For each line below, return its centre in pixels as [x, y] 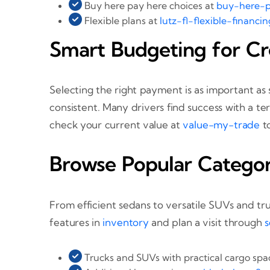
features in [76, 222]
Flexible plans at [121, 20]
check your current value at [116, 125]
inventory [126, 222]
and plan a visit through [206, 222]
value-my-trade [221, 125]
